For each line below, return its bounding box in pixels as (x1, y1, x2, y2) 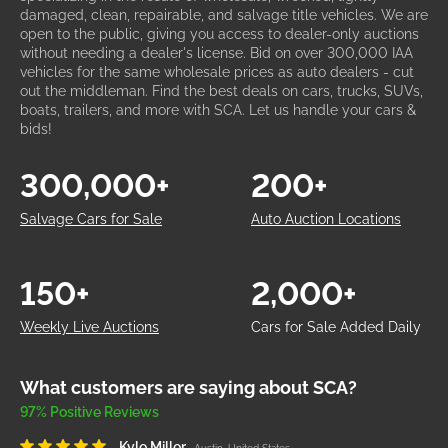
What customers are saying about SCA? (20, 377, 357, 398)
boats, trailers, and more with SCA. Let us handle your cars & (20, 102, 416, 118)
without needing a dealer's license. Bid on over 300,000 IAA (20, 45, 413, 61)
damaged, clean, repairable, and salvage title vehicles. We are (20, 7, 428, 23)
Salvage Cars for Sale (20, 211, 162, 227)
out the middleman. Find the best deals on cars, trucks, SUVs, (20, 83, 423, 99)
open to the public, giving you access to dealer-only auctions (20, 26, 419, 42)
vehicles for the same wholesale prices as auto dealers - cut (20, 64, 414, 80)
